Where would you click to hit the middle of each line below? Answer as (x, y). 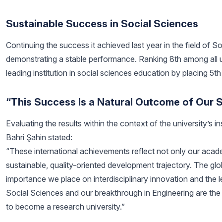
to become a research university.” (65, 207)
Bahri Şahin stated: (39, 137)
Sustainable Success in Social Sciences (102, 24)
